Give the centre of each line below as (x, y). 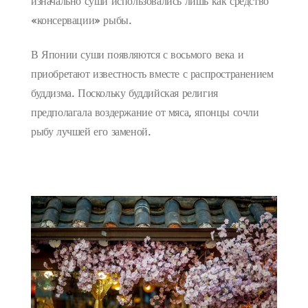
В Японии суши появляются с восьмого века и (137, 55)
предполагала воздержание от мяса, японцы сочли (145, 113)
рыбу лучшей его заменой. (91, 132)
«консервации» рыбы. (81, 21)
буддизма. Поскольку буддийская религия (124, 94)
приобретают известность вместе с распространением (152, 75)
